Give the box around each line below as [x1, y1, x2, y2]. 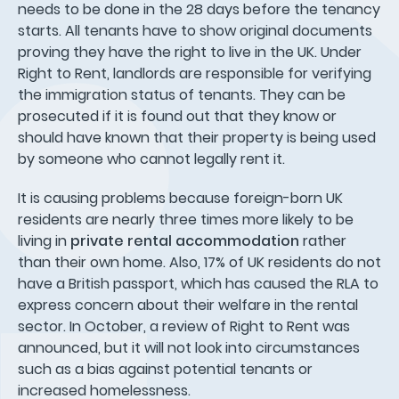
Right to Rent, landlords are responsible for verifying [18, 62, 371, 84]
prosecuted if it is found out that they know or [18, 105, 337, 126]
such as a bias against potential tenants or [18, 358, 313, 379]
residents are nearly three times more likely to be [18, 208, 354, 230]
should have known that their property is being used [18, 126, 376, 148]
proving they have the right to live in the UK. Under [18, 41, 362, 62]
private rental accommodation [70, 230, 299, 251]
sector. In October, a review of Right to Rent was [18, 315, 350, 337]
